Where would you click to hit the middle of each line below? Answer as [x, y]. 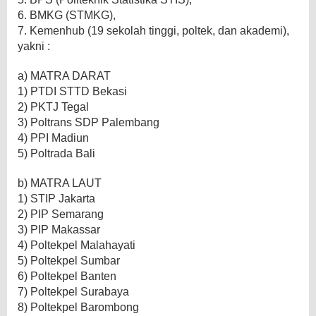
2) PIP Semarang [61, 214]
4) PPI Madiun [53, 138]
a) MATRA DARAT [64, 75]
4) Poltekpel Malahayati [77, 245]
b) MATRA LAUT [60, 183]
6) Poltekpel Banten [67, 276]
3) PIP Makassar [59, 229]
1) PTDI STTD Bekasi [72, 91]
